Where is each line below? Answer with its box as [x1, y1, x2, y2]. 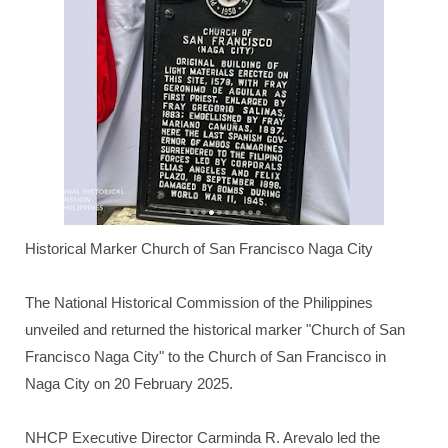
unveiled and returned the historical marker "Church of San [25, 321, 405, 338]
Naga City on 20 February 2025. [25, 375, 233, 392]
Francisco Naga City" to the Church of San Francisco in [25, 348, 386, 365]
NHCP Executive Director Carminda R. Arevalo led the [25, 429, 380, 446]
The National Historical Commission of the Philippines [25, 294, 373, 311]
